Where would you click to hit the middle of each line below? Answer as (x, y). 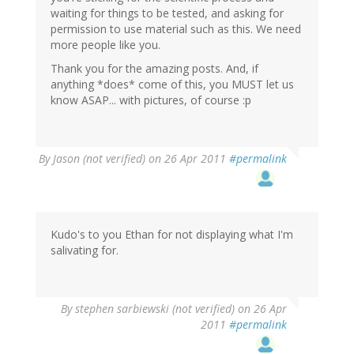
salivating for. (85, 250)
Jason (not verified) (99, 158)
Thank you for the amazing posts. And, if (154, 68)
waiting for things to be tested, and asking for (167, 13)
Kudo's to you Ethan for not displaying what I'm (172, 234)
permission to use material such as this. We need (176, 28)
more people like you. (105, 44)
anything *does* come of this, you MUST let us (172, 84)
